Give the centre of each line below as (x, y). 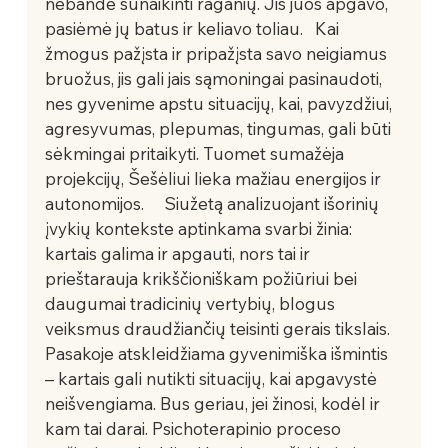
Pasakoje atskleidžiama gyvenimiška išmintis (218, 353)
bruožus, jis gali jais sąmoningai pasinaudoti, (215, 78)
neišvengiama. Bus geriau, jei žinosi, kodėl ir (214, 403)
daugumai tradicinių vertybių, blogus (191, 303)
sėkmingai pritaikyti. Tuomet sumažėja (196, 153)
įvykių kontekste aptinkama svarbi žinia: (200, 228)
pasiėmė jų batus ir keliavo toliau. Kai (193, 28)
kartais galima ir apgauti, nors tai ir (179, 253)
